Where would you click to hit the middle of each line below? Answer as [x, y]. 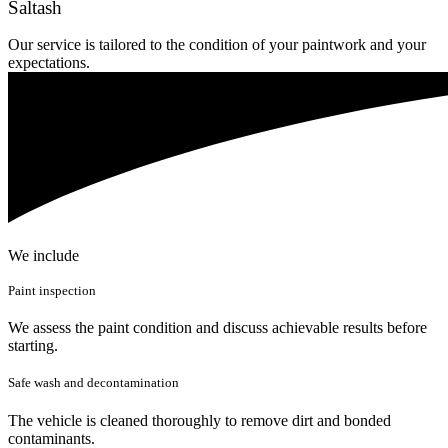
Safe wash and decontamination [93, 383]
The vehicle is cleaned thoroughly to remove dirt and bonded [199, 420]
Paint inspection [52, 291]
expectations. [49, 62]
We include [43, 255]
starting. [33, 346]
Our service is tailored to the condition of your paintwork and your [217, 44]
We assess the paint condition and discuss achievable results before [217, 328]
